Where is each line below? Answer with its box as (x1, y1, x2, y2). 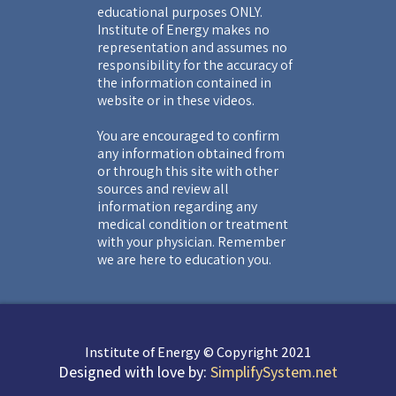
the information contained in (97, 72, 271, 92)
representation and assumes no (97, 37, 287, 57)
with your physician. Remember (97, 232, 286, 251)
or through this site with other (97, 161, 278, 180)
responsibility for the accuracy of (97, 55, 293, 74)
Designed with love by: (58, 361, 210, 382)
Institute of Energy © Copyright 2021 (85, 342, 311, 362)
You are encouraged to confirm (97, 126, 279, 145)
